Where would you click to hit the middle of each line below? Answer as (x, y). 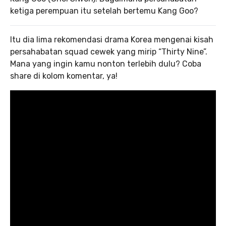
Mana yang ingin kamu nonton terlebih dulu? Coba (106, 64)
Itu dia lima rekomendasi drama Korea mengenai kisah (112, 40)
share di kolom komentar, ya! (64, 76)
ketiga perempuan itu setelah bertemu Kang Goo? (104, 11)
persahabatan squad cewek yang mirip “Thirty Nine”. (109, 52)
